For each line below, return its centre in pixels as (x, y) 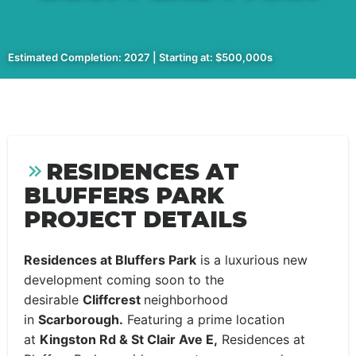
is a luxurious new (252, 260)
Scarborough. (81, 319)
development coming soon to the (124, 280)
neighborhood (186, 300)
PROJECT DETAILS (135, 219)
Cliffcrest (113, 300)
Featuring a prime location (204, 319)
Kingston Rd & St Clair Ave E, (129, 339)
